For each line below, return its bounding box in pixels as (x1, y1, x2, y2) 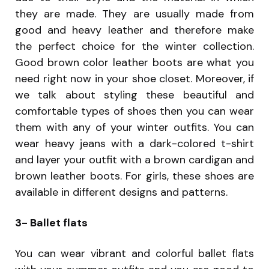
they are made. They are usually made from (15, 6, 254, 21)
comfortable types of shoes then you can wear (15, 103, 254, 118)
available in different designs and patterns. (15, 184, 228, 199)
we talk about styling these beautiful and (15, 87, 254, 102)
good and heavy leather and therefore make (15, 22, 254, 37)
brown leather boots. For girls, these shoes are (15, 168, 254, 183)
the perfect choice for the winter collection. (15, 38, 254, 53)
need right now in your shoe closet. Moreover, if (15, 71, 254, 86)
